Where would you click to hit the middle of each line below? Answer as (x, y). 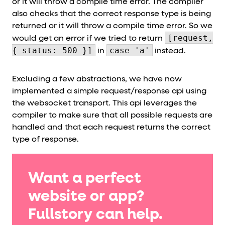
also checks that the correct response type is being (111, 14)
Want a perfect (85, 179)
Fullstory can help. (95, 215)
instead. (169, 51)
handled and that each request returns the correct (111, 127)
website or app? (86, 197)
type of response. (45, 139)
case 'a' (130, 50)
